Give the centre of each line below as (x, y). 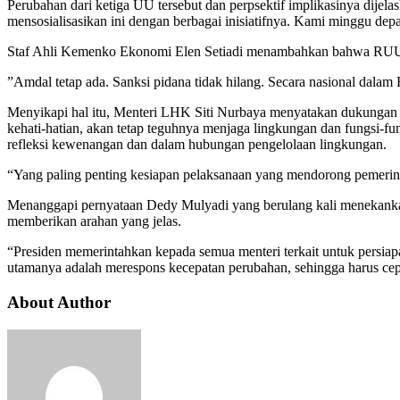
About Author (59, 302)
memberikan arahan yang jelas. (94, 221)
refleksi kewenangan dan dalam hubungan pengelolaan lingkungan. (197, 145)
